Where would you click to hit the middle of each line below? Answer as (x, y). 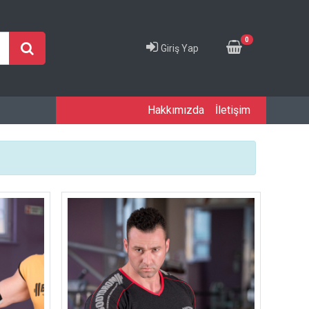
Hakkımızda (176, 110)
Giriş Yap (180, 48)
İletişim (233, 110)
